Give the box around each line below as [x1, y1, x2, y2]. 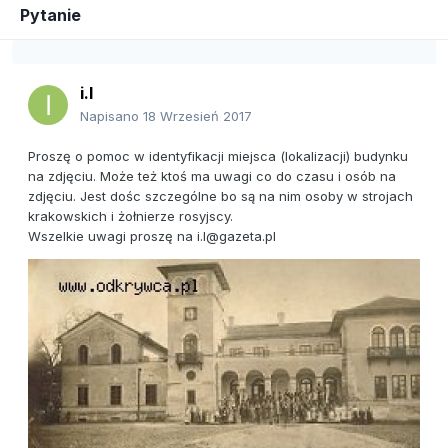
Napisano [80, 108, 143, 125]
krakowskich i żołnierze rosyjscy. [28, 208, 233, 225]
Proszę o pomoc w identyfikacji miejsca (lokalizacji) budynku [28, 148, 408, 165]
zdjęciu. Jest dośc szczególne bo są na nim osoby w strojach [28, 188, 413, 205]
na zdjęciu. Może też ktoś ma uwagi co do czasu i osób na [28, 168, 396, 185]
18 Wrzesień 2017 [143, 108, 252, 125]
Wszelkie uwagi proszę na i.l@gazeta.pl [28, 228, 276, 245]
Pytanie [20, 5, 81, 26]
